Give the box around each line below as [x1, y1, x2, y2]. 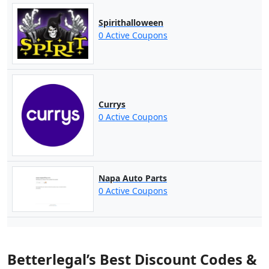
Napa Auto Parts [98, 172, 167, 184]
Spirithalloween [98, 17, 163, 29]
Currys [98, 98, 125, 110]
